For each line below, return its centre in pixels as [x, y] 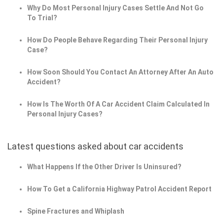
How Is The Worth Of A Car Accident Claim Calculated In [118, 104]
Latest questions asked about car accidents [95, 147]
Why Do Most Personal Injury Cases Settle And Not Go [115, 8]
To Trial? [42, 18]
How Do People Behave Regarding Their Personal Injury [117, 40]
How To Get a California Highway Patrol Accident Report [119, 189]
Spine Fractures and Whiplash [76, 211]
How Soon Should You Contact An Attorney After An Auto [120, 72]
